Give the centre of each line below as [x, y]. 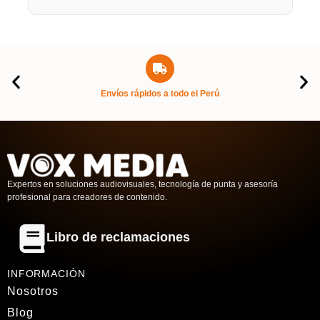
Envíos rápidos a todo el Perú [160, 93]
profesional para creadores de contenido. [87, 197]
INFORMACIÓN [46, 274]
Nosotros [33, 291]
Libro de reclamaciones [118, 237]
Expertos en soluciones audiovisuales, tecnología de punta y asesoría [142, 185]
